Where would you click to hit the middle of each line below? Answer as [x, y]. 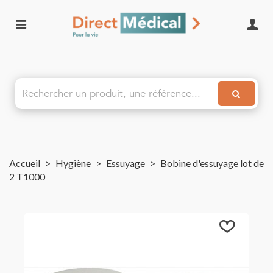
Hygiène [73, 163]
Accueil [25, 163]
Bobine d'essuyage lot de [212, 163]
